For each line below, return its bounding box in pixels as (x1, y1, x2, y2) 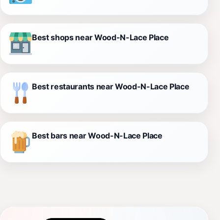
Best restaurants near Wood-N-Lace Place (32, 81, 190, 91)
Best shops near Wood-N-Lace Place (32, 32, 169, 42)
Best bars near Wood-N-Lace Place (32, 130, 163, 140)
